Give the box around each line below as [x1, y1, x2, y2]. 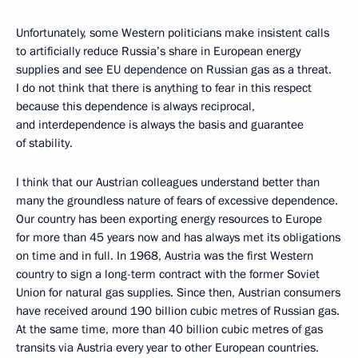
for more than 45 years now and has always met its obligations [16, 229, 340, 246]
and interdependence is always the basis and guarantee [16, 117, 304, 133]
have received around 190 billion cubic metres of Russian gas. [16, 303, 340, 320]
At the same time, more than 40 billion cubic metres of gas [16, 321, 323, 338]
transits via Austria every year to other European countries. [16, 340, 319, 356]
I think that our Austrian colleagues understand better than [16, 174, 320, 191]
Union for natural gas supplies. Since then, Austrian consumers [16, 284, 340, 301]
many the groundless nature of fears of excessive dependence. [16, 193, 338, 209]
